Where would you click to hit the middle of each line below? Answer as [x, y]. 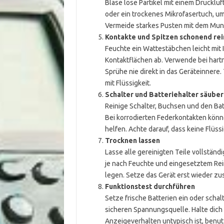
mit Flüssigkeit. [128, 83]
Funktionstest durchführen [150, 186]
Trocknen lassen [132, 140]
